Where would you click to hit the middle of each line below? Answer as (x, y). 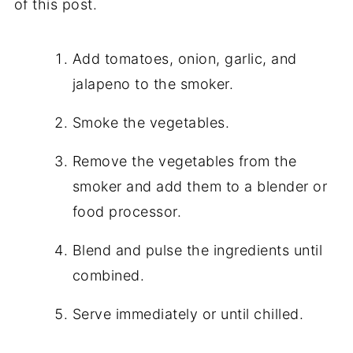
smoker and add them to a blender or (200, 187)
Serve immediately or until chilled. (188, 314)
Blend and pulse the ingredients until (197, 251)
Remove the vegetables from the (184, 162)
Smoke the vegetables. (151, 123)
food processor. (127, 212)
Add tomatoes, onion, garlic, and (184, 59)
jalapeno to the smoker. (153, 84)
